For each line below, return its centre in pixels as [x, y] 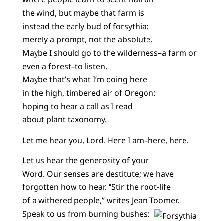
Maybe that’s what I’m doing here [84, 80]
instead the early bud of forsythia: [85, 26]
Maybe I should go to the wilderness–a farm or [109, 53]
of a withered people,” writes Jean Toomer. [100, 201]
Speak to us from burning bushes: [86, 214]
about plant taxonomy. [64, 120]
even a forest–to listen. [64, 66]
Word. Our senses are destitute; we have [98, 174]
